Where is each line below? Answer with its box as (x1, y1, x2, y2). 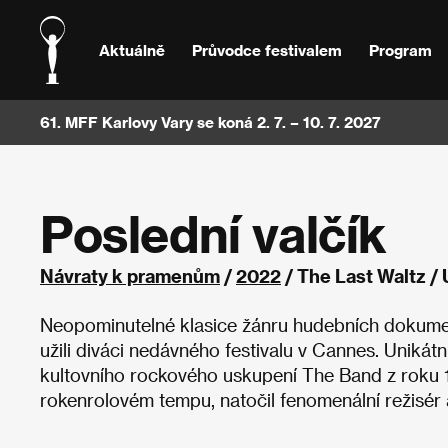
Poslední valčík (40, 205, 387, 262)
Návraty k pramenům (40, 265, 220, 286)
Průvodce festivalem (191, 40, 342, 59)
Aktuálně (99, 40, 166, 59)
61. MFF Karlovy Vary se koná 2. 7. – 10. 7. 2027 (40, 113, 381, 131)
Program (368, 40, 432, 59)
